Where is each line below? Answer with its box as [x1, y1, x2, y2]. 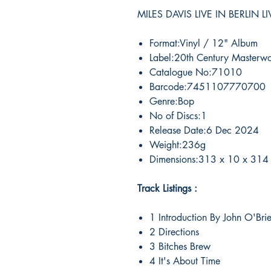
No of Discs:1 [149, 109, 207, 122]
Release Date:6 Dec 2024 [149, 123, 259, 137]
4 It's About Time [149, 254, 220, 267]
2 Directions [149, 225, 199, 238]
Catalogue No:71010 [149, 65, 242, 79]
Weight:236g [149, 138, 206, 151]
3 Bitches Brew [149, 240, 211, 253]
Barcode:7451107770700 [149, 80, 266, 93]
